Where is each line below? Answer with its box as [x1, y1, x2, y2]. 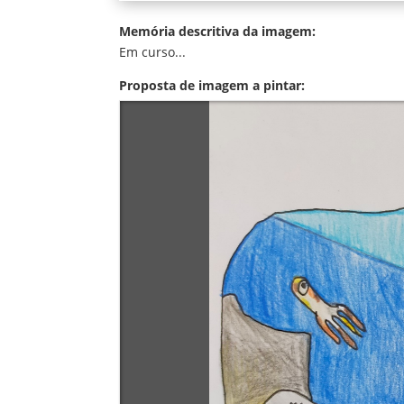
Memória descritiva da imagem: [119, 22, 316, 40]
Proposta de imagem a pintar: [119, 76, 305, 94]
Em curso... [119, 42, 186, 60]
